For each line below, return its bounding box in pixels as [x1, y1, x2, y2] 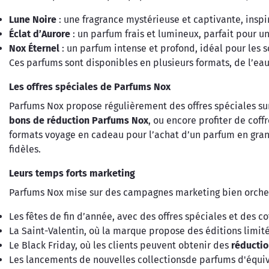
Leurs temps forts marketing [9, 168, 135, 179]
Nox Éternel [9, 43, 59, 54]
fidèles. [9, 144, 41, 155]
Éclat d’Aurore [9, 28, 70, 40]
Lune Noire [9, 14, 56, 25]
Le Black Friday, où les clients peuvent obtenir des [9, 240, 231, 251]
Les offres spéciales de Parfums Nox [9, 81, 171, 92]
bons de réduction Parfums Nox [9, 115, 148, 126]
